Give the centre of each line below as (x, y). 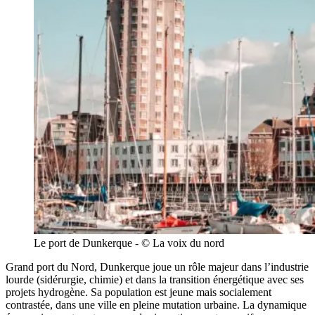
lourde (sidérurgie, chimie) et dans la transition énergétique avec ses (155, 279)
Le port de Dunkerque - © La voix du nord (129, 243)
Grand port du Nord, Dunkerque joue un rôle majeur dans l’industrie (157, 266)
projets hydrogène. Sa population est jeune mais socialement (139, 292)
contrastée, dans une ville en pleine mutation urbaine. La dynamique (156, 304)
